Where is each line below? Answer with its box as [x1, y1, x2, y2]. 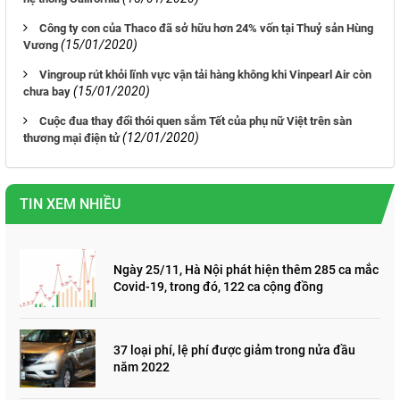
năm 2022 [113, 359, 170, 374]
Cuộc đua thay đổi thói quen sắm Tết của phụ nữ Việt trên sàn [39, 114, 352, 129]
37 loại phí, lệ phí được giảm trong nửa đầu [113, 342, 355, 357]
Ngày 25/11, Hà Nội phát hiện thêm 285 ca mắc [113, 262, 379, 277]
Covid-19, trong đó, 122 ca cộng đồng [113, 279, 323, 294]
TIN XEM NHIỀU [20, 196, 121, 213]
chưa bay [23, 85, 71, 99]
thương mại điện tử [23, 131, 120, 146]
